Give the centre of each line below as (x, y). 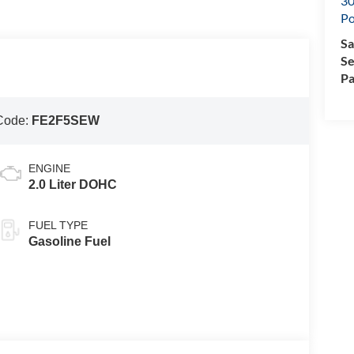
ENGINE (49, 169)
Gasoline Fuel (69, 242)
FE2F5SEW (66, 121)
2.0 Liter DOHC (72, 185)
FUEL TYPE (58, 226)
